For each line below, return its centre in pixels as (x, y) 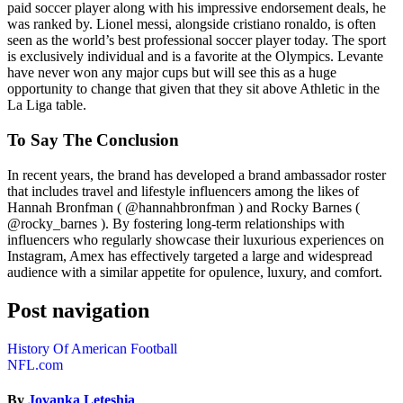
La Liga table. (47, 105)
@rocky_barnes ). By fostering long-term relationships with (176, 223)
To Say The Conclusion (93, 140)
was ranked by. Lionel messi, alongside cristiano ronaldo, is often (192, 24)
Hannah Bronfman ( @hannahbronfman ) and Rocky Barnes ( (184, 207)
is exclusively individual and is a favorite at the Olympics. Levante (195, 57)
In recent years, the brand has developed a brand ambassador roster (197, 175)
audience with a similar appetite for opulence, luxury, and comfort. (195, 272)
